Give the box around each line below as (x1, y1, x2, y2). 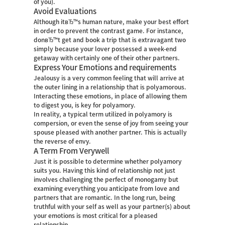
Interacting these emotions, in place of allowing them (34, 93, 187, 99)
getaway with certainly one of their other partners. (34, 55, 180, 61)
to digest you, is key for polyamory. (34, 102, 136, 108)
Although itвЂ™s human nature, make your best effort (34, 19, 189, 25)
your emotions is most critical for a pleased (34, 212, 158, 218)
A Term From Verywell (34, 147, 109, 155)
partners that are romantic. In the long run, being (34, 194, 176, 200)
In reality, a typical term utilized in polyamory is (34, 111, 173, 117)
